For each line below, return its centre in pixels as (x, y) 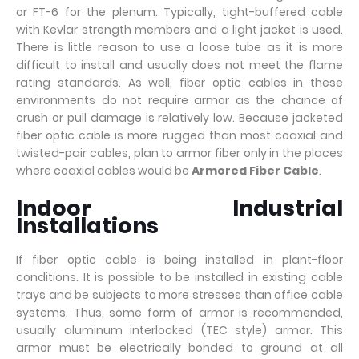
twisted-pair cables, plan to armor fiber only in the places (179, 153)
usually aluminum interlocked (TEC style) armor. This (179, 330)
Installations (87, 226)
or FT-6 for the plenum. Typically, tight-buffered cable (179, 12)
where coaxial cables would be (104, 171)
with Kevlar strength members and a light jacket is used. (179, 30)
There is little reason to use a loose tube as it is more (179, 47)
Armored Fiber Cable (255, 171)
